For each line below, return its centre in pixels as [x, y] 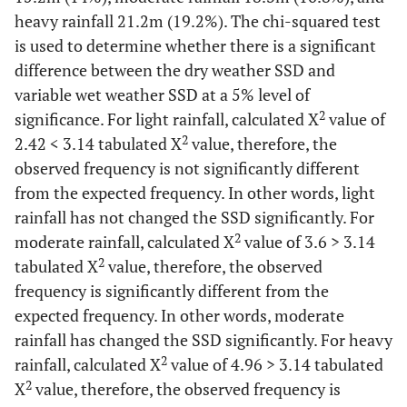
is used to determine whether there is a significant [195, 46]
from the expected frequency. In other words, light [195, 193]
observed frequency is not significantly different [187, 169]
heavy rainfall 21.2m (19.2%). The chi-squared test [198, 21]
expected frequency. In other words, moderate [179, 316]
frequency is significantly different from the [172, 291]
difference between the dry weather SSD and [175, 70]
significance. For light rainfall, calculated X [167, 119]
